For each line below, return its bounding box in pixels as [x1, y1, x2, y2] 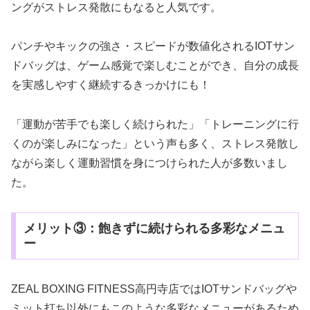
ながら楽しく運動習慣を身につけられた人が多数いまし [11, 157, 288, 170]
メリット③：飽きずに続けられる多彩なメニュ [23, 221, 285, 235]
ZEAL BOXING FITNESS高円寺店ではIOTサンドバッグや [11, 282, 297, 295]
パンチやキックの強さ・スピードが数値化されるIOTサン [11, 40, 295, 53]
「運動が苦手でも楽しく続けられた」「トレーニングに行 [11, 118, 299, 131]
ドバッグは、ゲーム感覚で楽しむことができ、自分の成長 [11, 60, 299, 72]
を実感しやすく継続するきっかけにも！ [11, 79, 210, 91]
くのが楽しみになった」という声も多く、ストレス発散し [11, 138, 299, 150]
